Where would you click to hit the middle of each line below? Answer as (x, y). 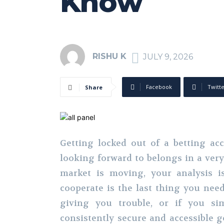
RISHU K (109, 56)
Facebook (159, 87)
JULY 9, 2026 (168, 56)
